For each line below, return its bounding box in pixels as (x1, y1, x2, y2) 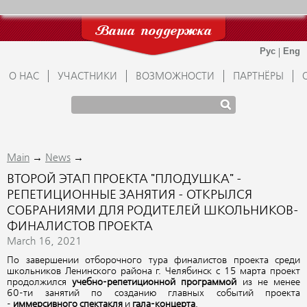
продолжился (7, 278, 73, 288)
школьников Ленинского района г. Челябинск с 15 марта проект (7, 267, 300, 277)
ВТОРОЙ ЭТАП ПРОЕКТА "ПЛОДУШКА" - (7, 173, 242, 186)
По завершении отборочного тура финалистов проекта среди (7, 256, 300, 266)
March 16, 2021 (7, 237, 82, 247)
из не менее (242, 278, 301, 288)
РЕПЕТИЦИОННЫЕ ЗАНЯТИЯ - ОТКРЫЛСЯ (7, 189, 252, 201)
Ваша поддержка (95, 24, 212, 39)
